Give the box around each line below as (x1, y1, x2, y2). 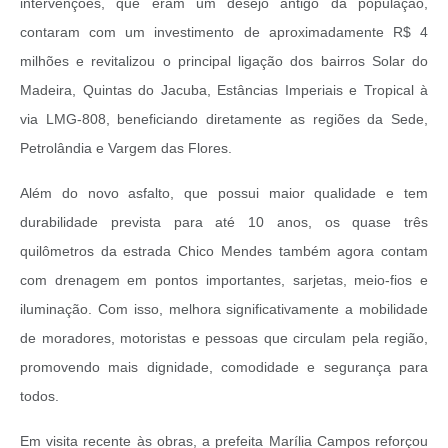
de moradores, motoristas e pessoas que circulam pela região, (20, 330, 428, 347)
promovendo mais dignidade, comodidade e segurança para (20, 359, 428, 376)
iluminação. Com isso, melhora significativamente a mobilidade (20, 301, 428, 318)
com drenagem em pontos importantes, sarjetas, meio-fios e (20, 272, 428, 289)
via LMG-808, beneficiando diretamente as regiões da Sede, (20, 111, 428, 128)
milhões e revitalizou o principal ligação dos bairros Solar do (20, 53, 428, 70)
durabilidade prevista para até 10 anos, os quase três (20, 214, 428, 231)
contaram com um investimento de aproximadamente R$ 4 (20, 24, 428, 41)
